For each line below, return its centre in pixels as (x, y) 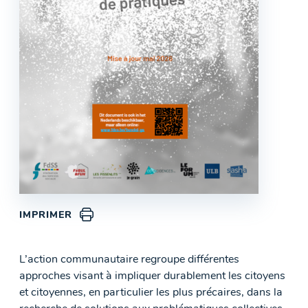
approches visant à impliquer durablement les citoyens (152, 277)
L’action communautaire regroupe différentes (129, 260)
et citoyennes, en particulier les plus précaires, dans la (151, 293)
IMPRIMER (46, 216)
